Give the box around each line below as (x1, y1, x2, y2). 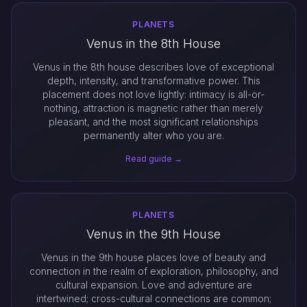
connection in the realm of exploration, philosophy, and (29, 265, 278, 277)
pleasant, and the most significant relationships (49, 116, 258, 127)
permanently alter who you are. (83, 130, 224, 141)
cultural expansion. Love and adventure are (55, 279, 252, 291)
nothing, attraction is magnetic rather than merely (44, 102, 263, 114)
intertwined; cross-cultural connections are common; (36, 293, 271, 304)
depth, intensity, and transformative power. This (47, 75, 260, 86)
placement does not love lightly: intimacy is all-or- (42, 88, 265, 100)
